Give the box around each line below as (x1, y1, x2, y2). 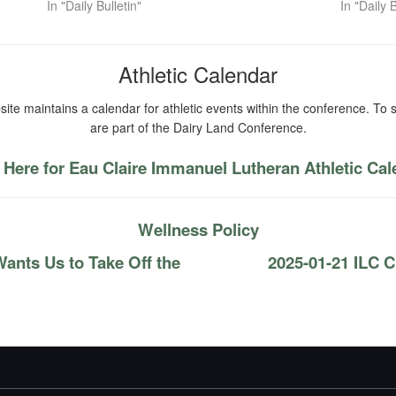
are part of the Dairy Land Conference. (89, 118, 307, 136)
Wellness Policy (137, 217, 259, 241)
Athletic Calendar (118, 58, 278, 89)
